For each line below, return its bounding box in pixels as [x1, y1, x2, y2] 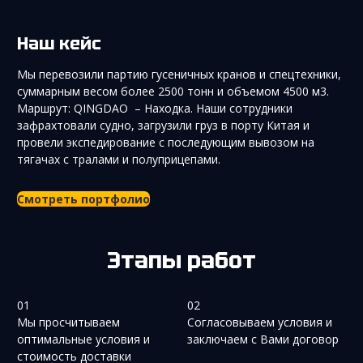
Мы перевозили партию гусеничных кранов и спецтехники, [17, 66, 341, 82]
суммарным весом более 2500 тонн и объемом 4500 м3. [17, 83, 329, 99]
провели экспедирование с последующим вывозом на [17, 134, 314, 150]
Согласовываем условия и [187, 314, 332, 330]
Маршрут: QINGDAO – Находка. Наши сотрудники [17, 100, 293, 116]
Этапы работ [121, 245, 256, 275]
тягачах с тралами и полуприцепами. [17, 151, 224, 167]
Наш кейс [28, 32, 101, 54]
